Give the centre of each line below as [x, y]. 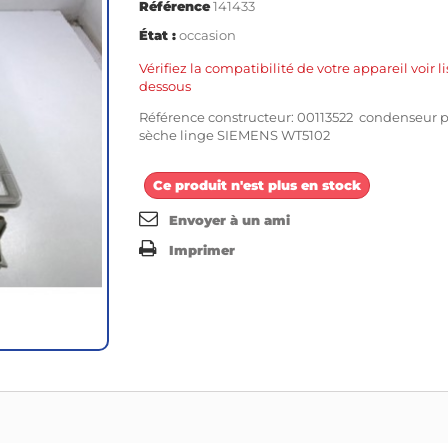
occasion [207, 34]
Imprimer [202, 249]
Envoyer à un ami [229, 219]
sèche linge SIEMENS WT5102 [236, 134]
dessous [165, 85]
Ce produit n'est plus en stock [257, 184]
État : [157, 34]
